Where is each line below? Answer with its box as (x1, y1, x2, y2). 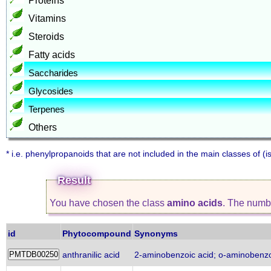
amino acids (167, 198, 223, 208)
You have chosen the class (50, 198, 168, 208)
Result (57, 174, 91, 187)
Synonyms (134, 229, 178, 238)
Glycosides (28, 86, 73, 96)
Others (28, 122, 57, 132)
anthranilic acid (62, 250, 120, 260)
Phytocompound (62, 229, 131, 238)
